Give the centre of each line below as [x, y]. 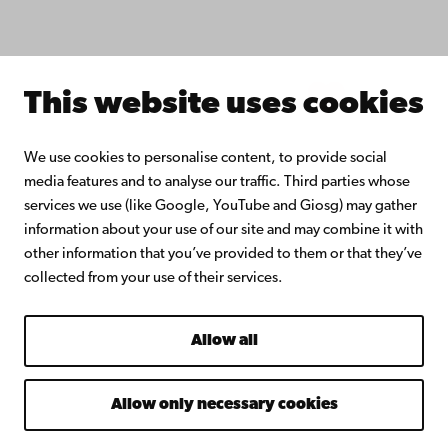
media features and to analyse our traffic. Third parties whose [217, 182]
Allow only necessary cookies [224, 405]
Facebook [157, 150]
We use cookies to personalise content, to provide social [205, 158]
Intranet [106, 48]
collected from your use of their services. [153, 278]
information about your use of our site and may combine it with [223, 230]
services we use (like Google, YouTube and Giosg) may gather [220, 206]
